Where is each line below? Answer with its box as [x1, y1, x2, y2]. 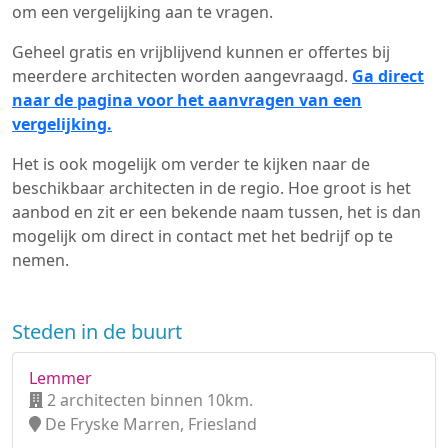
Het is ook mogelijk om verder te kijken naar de [12, 153, 370, 175]
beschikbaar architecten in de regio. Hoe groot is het [12, 177, 411, 199]
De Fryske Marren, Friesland [41, 413, 257, 435]
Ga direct [352, 65, 424, 87]
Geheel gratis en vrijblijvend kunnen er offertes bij [12, 41, 390, 63]
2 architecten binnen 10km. [43, 389, 253, 411]
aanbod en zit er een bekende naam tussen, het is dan [12, 201, 421, 223]
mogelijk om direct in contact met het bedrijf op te [12, 225, 393, 247]
